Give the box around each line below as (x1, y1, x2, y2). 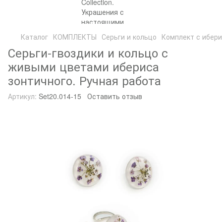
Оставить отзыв (87, 91, 142, 101)
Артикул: (8, 91, 37, 101)
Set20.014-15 (37, 91, 81, 101)
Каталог (21, 32, 48, 42)
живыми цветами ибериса (8, 57, 159, 75)
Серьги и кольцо (102, 32, 157, 42)
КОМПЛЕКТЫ (53, 32, 97, 42)
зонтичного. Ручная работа (8, 71, 161, 89)
